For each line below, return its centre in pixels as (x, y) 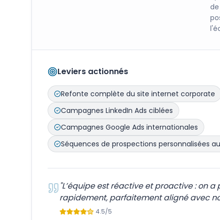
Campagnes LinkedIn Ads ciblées (117, 110)
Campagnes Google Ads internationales (129, 127)
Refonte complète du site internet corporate (138, 94)
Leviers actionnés (93, 71)
